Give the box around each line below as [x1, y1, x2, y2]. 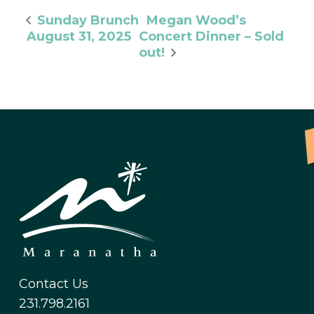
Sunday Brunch [33, 12, 139, 28]
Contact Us [19, 276, 89, 292]
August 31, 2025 [26, 28, 131, 44]
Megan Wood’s [146, 12, 246, 28]
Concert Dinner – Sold [138, 28, 284, 44]
